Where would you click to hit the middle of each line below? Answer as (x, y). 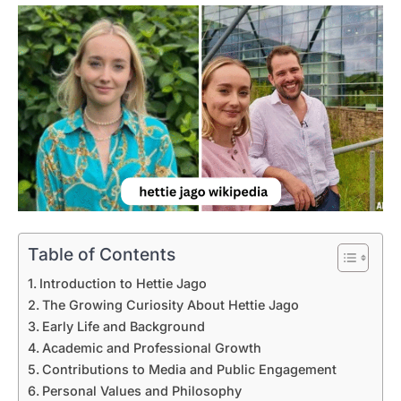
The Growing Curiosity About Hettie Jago (170, 304)
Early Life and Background (123, 326)
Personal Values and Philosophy (141, 390)
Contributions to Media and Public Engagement (189, 369)
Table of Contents (102, 254)
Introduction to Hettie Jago (123, 283)
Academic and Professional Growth (151, 347)
